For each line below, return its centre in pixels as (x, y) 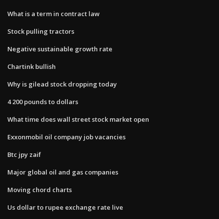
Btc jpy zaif (24, 154)
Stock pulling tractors (41, 31)
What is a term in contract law (54, 13)
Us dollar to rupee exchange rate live (65, 207)
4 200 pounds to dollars (43, 101)
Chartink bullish (32, 66)
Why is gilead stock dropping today (62, 84)
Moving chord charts (40, 189)
